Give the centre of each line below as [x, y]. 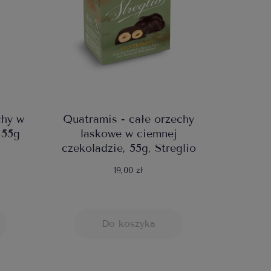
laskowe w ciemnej [129, 134]
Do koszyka [129, 224]
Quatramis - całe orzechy [129, 119]
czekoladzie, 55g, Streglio [129, 149]
